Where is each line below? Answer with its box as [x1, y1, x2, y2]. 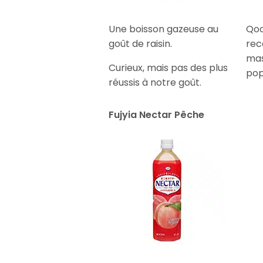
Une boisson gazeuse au [109, 22, 219, 36]
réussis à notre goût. [109, 75, 202, 89]
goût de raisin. [109, 36, 173, 50]
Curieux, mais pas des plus [109, 60, 228, 75]
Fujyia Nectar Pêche [109, 107, 205, 122]
